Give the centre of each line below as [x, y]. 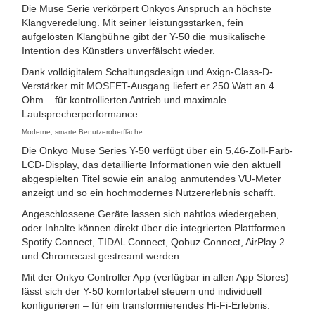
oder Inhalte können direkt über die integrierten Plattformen [154, 228]
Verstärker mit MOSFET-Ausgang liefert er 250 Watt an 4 [148, 86]
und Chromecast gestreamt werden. [102, 256]
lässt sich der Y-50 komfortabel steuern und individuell [142, 291]
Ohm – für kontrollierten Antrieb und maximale [124, 100]
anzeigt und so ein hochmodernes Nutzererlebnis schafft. [149, 193]
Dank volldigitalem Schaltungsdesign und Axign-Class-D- [147, 72]
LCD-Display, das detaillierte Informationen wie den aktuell [151, 165]
